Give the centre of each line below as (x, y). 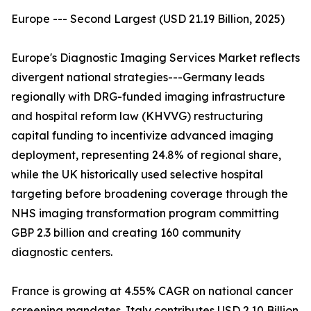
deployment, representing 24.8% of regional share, (146, 155)
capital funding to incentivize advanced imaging (142, 136)
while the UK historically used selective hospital (137, 175)
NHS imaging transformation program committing (145, 213)
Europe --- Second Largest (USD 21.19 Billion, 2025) (148, 19)
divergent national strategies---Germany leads (138, 77)
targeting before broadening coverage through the (150, 194)
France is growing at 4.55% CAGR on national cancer (152, 291)
